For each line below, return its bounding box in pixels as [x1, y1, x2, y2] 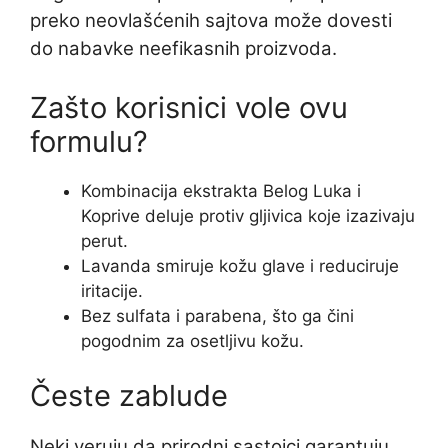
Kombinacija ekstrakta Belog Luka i [81, 180, 361, 201]
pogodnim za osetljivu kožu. [81, 330, 304, 351]
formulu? [30, 123, 148, 159]
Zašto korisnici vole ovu [30, 89, 348, 125]
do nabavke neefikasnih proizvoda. [30, 36, 337, 60]
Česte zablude [30, 378, 228, 413]
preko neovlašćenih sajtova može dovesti [30, 8, 392, 32]
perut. [81, 230, 128, 251]
